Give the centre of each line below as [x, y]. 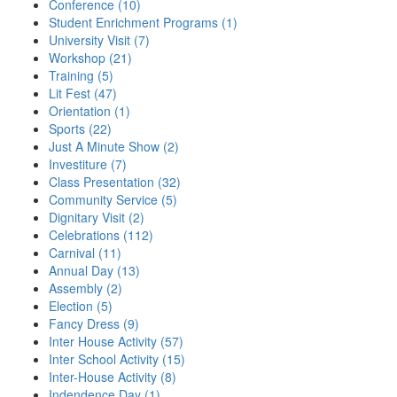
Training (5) [81, 75]
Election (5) [81, 306]
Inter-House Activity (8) [113, 377]
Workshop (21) [90, 58]
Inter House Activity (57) [116, 341]
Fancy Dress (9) [94, 323]
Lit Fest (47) [83, 93]
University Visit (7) [99, 40]
